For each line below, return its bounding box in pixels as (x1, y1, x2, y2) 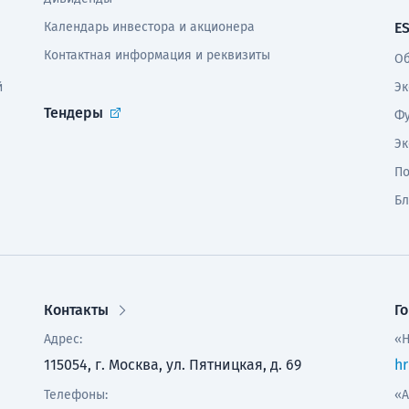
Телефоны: (43, 387, 108, 403)
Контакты (43, 301, 109, 319)
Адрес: (43, 331, 82, 347)
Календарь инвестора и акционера (43, 19, 255, 35)
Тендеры (43, 104, 103, 121)
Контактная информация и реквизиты (43, 47, 270, 63)
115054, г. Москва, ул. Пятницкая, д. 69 (43, 356, 301, 373)
